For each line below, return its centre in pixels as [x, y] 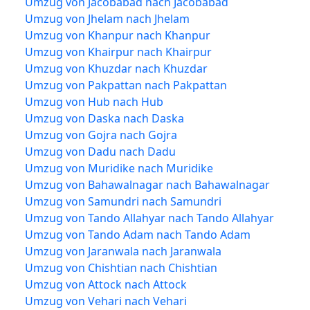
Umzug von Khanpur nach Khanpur [118, 35]
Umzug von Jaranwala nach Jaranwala [123, 251]
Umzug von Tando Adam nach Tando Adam [138, 234]
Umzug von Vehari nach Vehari [106, 301]
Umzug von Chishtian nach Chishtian [121, 267]
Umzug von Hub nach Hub [94, 101]
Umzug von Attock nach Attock [106, 284]
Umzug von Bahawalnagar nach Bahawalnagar [147, 184]
